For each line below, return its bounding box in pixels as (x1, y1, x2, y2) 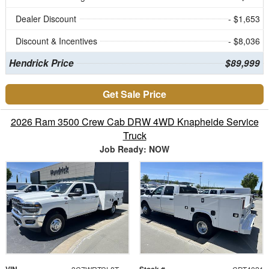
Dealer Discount (16, 13, 76, 25)
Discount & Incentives (16, 35, 97, 47)
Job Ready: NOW (100, 143, 169, 156)
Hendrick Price (8, 56, 74, 70)
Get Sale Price (103, 87, 166, 101)
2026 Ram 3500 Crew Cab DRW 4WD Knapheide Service (10, 115, 259, 129)
